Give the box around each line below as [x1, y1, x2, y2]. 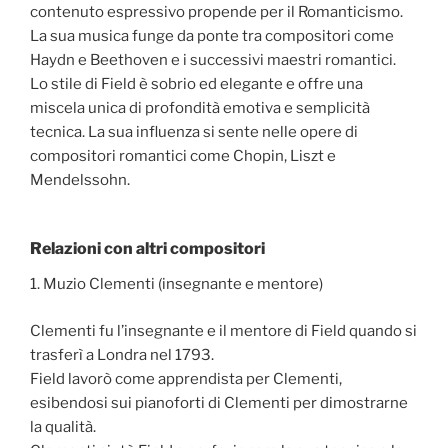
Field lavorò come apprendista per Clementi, [30, 369, 342, 388]
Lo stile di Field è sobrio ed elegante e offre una [30, 74, 363, 93]
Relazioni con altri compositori [30, 239, 265, 259]
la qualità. [30, 417, 96, 436]
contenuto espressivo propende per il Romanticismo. [30, 2, 403, 21]
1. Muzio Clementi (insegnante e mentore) [30, 275, 323, 294]
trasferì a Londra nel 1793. [30, 345, 214, 364]
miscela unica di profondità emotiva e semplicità [30, 98, 370, 117]
